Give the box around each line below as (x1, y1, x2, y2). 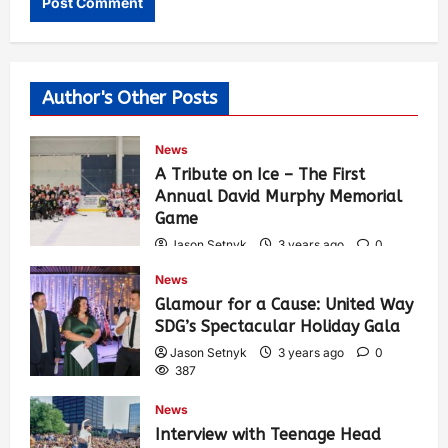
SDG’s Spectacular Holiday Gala (155, 316, 400, 336)
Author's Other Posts (42, 86, 217, 109)
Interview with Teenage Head (155, 424, 381, 444)
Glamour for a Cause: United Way (155, 294, 413, 314)
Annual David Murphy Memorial (155, 186, 402, 206)
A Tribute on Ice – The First (155, 164, 365, 184)
